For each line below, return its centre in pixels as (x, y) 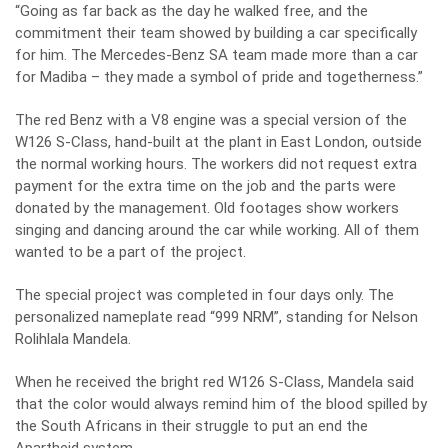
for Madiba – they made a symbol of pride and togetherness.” (219, 77)
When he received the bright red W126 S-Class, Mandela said (214, 382)
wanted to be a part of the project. (130, 252)
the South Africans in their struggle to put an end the (191, 426)
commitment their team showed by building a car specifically (216, 33)
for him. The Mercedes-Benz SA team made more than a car (216, 55)
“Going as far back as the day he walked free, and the (191, 11)
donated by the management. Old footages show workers (207, 208)
